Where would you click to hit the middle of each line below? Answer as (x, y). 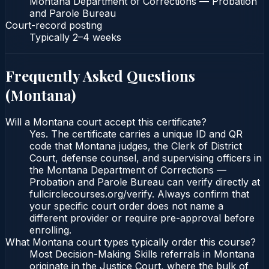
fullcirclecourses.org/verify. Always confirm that (139, 194)
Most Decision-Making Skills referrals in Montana (142, 254)
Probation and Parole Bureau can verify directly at (145, 182)
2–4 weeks (97, 37)
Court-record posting (54, 25)
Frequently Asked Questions (100, 75)
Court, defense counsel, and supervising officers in (146, 158)
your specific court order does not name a (126, 206)
